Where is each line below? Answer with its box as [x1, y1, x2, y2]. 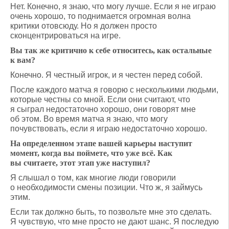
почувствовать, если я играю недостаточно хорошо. [10, 124, 207, 133]
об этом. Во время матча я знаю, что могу [10, 114, 168, 123]
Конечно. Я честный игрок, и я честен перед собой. [10, 71, 202, 79]
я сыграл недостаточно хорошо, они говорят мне [10, 105, 196, 113]
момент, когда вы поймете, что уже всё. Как [10, 149, 172, 157]
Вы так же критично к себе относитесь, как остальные [10, 46, 212, 55]
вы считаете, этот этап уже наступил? [10, 158, 150, 167]
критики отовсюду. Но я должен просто [10, 21, 157, 30]
